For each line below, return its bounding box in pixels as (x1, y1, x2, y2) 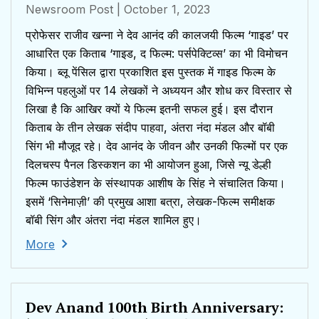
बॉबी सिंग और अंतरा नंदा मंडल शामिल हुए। (26, 213, 202, 228)
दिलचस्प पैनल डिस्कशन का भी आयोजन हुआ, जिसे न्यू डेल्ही (26, 157, 271, 172)
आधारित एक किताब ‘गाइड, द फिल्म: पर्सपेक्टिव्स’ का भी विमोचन (26, 46, 288, 61)
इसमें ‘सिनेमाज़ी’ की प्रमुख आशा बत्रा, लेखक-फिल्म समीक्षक (26, 194, 275, 209)
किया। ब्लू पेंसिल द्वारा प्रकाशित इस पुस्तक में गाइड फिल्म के (26, 65, 276, 80)
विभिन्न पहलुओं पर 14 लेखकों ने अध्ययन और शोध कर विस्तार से (26, 83, 292, 98)
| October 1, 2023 (117, 2, 210, 17)
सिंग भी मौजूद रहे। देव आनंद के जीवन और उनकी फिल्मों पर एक (26, 139, 288, 154)
